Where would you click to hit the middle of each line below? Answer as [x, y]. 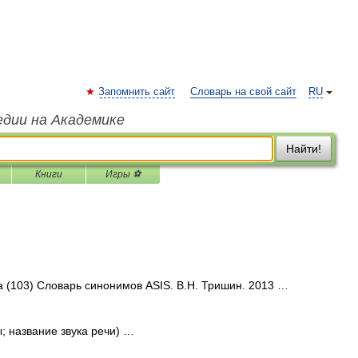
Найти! [304, 149]
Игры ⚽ [123, 174]
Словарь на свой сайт [243, 92]
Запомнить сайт [137, 92]
